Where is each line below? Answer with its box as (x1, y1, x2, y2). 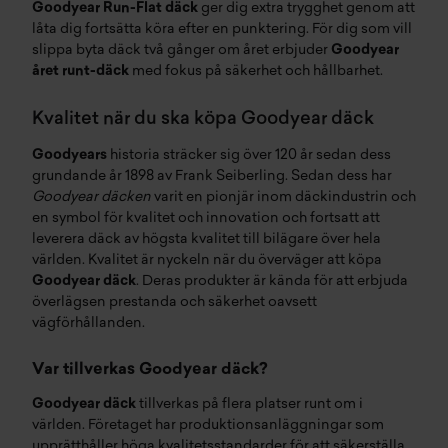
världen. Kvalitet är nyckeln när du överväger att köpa (32, 253, 382, 268)
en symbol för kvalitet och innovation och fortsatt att (32, 211, 380, 226)
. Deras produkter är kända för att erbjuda (136, 274, 408, 289)
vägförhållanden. (32, 316, 145, 331)
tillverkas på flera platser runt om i (136, 397, 363, 412)
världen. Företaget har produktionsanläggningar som (32, 418, 384, 433)
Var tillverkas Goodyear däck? (32, 362, 268, 378)
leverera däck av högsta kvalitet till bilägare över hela (32, 232, 381, 247)
